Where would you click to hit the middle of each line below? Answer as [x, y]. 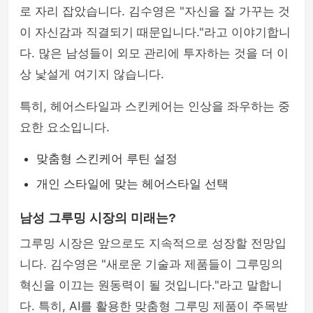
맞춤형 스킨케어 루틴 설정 [107, 159]
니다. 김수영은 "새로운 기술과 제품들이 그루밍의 [151, 264]
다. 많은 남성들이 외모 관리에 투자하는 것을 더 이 [154, 53]
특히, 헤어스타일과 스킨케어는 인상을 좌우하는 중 [155, 106]
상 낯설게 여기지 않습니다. [92, 74]
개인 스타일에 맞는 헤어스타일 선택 [132, 184]
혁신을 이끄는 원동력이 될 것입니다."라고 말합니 [151, 285]
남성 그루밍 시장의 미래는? [98, 218]
